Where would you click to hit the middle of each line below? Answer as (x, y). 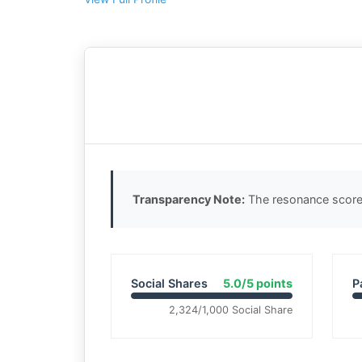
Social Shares (169, 283)
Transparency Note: (189, 199)
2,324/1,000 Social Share (230, 310)
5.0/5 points (257, 283)
